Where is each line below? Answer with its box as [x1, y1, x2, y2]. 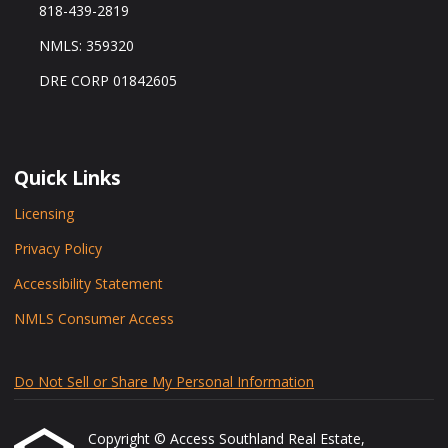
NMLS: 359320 [38, 35, 134, 55]
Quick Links [14, 163, 121, 191]
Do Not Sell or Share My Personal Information [14, 372, 314, 392]
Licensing [14, 204, 74, 224]
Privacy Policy [14, 239, 102, 259]
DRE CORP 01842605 [38, 70, 177, 90]
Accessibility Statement [14, 274, 163, 294]
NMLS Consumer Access [14, 309, 174, 329]
